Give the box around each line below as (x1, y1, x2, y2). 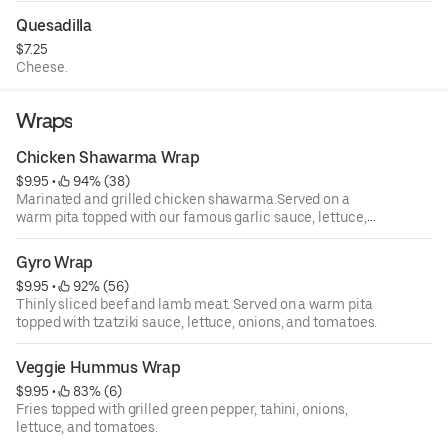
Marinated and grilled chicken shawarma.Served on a (16, 191, 350, 208)
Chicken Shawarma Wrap (16, 148, 200, 168)
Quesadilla (16, 16, 92, 36)
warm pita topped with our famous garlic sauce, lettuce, (16, 209, 367, 226)
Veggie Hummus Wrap (16, 358, 181, 378)
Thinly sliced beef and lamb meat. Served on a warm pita (16, 296, 373, 313)
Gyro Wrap (16, 253, 94, 273)
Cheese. (16, 59, 68, 76)
